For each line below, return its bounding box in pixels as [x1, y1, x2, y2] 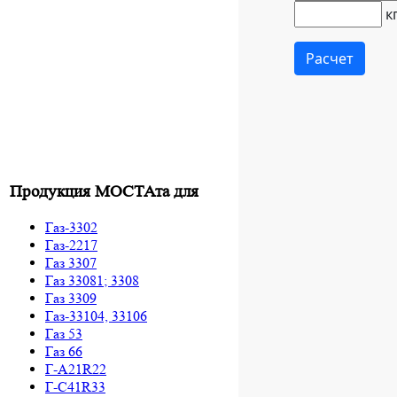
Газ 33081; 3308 [45, 271, 139, 289]
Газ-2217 [45, 236, 97, 253]
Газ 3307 [45, 253, 97, 271]
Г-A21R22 [45, 360, 106, 378]
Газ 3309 [45, 289, 97, 307]
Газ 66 [45, 342, 82, 360]
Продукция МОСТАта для [10, 183, 198, 202]
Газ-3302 [45, 218, 97, 236]
